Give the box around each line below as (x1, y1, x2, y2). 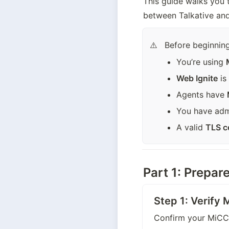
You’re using (176, 57, 226, 67)
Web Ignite (176, 73, 218, 83)
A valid (176, 122, 206, 132)
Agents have (176, 89, 227, 100)
